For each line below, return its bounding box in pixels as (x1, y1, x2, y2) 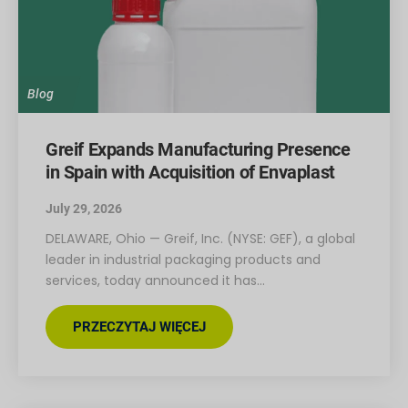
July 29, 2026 (46, 200, 122, 216)
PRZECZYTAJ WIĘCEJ (73, 318, 206, 335)
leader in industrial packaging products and (46, 250, 321, 269)
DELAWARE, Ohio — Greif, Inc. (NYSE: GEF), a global (46, 229, 355, 248)
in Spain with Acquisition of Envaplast (46, 160, 335, 183)
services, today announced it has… (46, 270, 265, 290)
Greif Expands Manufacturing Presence (46, 138, 351, 160)
